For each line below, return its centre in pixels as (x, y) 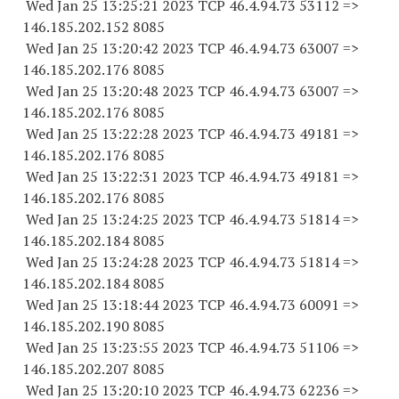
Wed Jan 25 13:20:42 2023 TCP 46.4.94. (151, 48)
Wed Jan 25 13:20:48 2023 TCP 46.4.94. (151, 91)
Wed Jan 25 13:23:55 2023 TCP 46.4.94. (151, 347)
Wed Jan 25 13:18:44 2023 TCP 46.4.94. (151, 305)
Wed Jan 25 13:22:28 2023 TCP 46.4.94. (151, 134)
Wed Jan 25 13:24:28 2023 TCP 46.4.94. (151, 262)
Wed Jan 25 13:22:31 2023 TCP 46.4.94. (151, 176)
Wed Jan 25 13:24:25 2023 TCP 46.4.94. (151, 219)
